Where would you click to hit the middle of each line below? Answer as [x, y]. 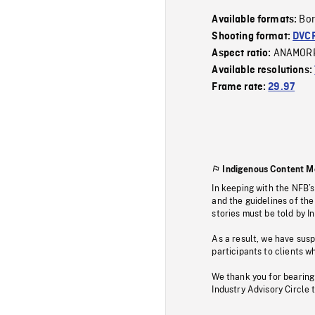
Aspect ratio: [243, 53]
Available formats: [256, 19]
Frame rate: [240, 87]
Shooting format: [252, 36]
